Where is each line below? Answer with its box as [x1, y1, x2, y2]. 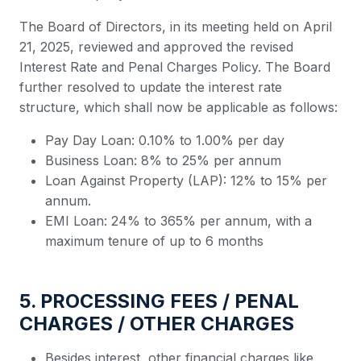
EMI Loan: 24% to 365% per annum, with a [45, 213, 312, 229]
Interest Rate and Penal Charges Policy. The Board [19, 59, 330, 75]
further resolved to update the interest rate [19, 79, 282, 95]
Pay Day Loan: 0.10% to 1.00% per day [45, 132, 284, 148]
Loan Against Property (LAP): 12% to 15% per [45, 172, 327, 189]
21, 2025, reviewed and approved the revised [19, 39, 293, 55]
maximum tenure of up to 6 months [45, 233, 263, 249]
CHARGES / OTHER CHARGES [19, 312, 294, 335]
